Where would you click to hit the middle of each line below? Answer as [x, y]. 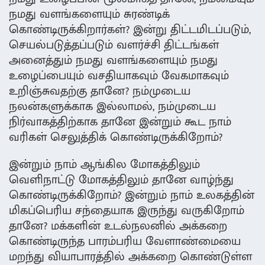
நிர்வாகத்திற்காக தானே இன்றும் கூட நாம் [120, 122]
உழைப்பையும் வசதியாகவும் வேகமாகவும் [119, 76]
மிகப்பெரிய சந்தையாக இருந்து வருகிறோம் [127, 211]
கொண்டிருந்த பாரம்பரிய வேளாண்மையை [125, 242]
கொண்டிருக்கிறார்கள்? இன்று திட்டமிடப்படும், [130, 30]
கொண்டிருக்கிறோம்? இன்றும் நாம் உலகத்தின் [132, 195]
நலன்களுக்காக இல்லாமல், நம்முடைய [112, 107]
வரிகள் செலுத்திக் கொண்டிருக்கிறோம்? [116, 138]
